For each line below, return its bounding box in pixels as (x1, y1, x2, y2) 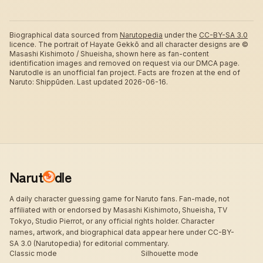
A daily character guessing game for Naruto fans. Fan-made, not (9, 194, 230, 203)
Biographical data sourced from (9, 31, 120, 39)
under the (163, 31, 199, 39)
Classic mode (9, 249, 57, 258)
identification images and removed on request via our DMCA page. (9, 59, 240, 68)
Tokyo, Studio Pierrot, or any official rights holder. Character (9, 217, 214, 225)
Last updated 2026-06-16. (75, 77, 168, 86)
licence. (9, 40, 38, 49)
